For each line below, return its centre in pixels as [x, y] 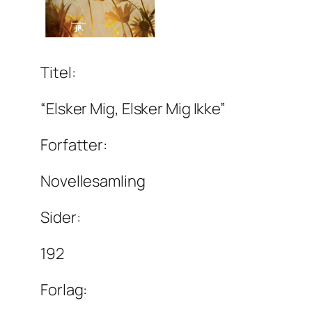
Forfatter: [74, 145]
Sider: [61, 218]
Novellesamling [93, 181]
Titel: [58, 73]
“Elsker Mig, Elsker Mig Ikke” [133, 109]
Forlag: [64, 290]
